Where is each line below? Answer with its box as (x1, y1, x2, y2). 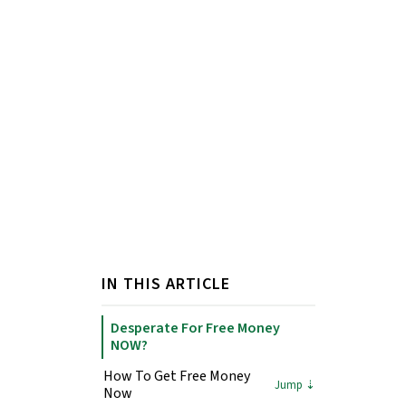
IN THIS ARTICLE (101, 273, 230, 296)
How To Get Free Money (103, 366, 250, 387)
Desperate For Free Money (111, 318, 280, 339)
